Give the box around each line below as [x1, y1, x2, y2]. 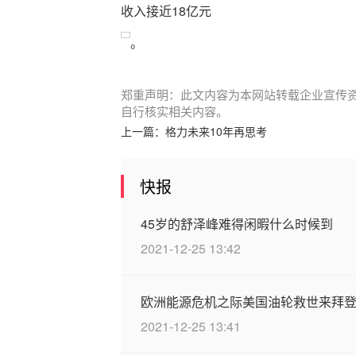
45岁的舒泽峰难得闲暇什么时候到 [141, 214, 333, 233]
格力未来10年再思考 [165, 122, 267, 139]
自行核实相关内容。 [121, 102, 228, 119]
